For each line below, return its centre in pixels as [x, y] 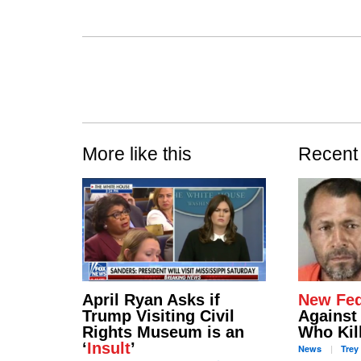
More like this [137, 154]
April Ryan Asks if [151, 299]
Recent [328, 154]
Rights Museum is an [163, 332]
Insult [109, 348]
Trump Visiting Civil [158, 315]
